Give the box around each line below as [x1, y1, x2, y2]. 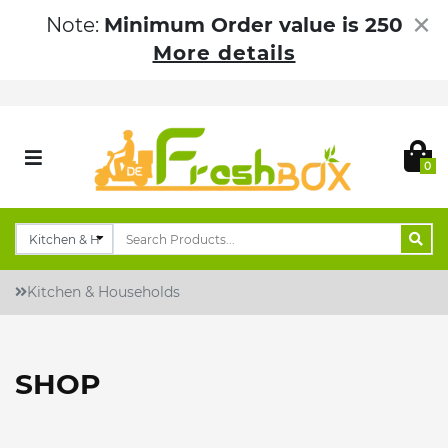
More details [152, 41, 296, 65]
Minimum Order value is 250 [103, 13, 403, 37]
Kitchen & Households [27, 283, 180, 302]
